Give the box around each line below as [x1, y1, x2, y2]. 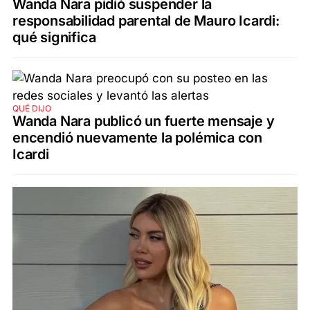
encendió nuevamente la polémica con [12, 129, 262, 146]
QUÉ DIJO [12, 102, 51, 113]
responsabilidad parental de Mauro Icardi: [12, 12, 280, 29]
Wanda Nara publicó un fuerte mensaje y [12, 112, 275, 129]
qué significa [12, 28, 96, 46]
